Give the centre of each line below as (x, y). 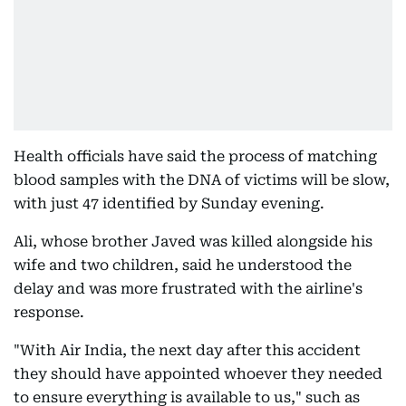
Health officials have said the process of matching (195, 156)
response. (49, 312)
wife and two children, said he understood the (183, 265)
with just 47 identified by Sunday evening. (169, 203)
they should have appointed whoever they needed (198, 374)
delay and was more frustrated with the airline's (188, 289)
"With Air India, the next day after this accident (187, 350)
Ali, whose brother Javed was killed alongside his (193, 242)
